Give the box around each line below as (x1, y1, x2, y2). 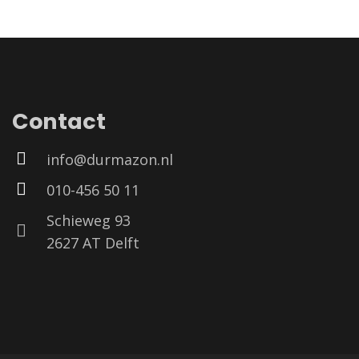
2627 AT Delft (46, 232, 139, 252)
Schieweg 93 (46, 210, 131, 230)
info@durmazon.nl (46, 149, 173, 169)
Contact (11, 107, 106, 137)
